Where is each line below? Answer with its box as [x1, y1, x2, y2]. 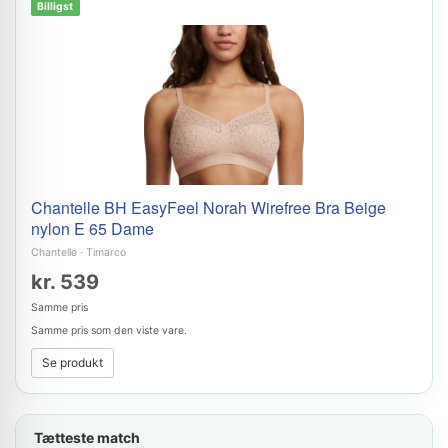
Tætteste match [34, 429, 140, 446]
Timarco [86, 246, 126, 259]
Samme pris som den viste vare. [31, 324, 187, 337]
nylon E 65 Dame [31, 217, 154, 240]
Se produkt [42, 355, 103, 370]
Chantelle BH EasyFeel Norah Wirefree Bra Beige [31, 196, 386, 219]
